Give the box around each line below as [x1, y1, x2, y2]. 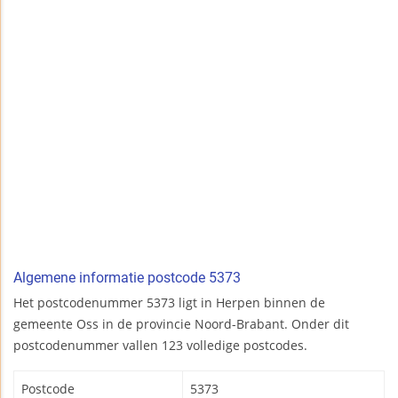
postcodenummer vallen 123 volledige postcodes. [13, 337, 307, 354]
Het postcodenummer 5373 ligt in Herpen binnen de [13, 294, 325, 312]
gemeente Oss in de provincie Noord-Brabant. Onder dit [13, 315, 349, 333]
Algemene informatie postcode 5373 [13, 269, 241, 287]
